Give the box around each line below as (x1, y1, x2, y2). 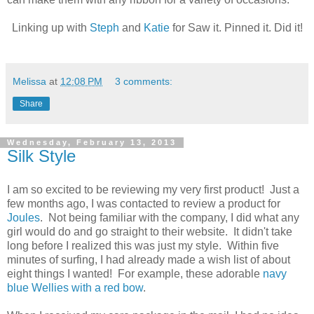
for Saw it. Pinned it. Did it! (169, 22, 303, 34)
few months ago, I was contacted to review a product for (7, 198, 280, 210)
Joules (7, 212, 40, 224)
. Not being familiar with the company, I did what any (40, 212, 299, 224)
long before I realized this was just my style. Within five (7, 240, 279, 252)
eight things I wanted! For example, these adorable (7, 268, 263, 280)
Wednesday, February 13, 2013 (7, 138, 177, 147)
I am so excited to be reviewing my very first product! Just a (7, 184, 299, 196)
